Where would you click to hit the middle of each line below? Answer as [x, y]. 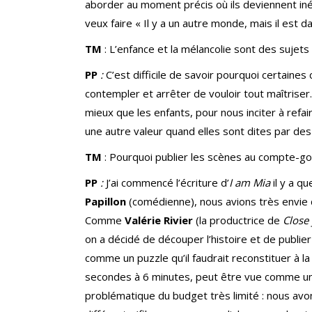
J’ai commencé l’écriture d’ [167, 183]
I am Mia [251, 183]
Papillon [107, 202]
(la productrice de [239, 220]
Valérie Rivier [160, 220]
